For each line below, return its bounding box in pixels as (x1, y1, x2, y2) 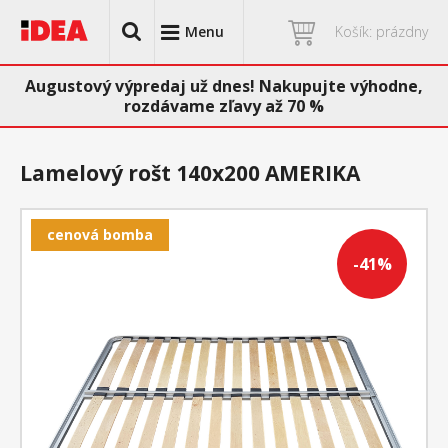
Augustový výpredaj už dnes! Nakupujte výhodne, (25, 75, 423, 97)
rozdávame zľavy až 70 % (124, 95, 324, 117)
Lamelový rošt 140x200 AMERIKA (20, 159, 360, 187)
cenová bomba (47, 225, 153, 244)
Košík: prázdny (335, 22, 428, 41)
